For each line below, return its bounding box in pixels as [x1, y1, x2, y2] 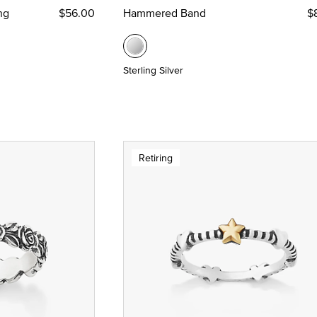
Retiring [138, 150, 173, 165]
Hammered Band [122, 5, 206, 21]
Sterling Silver [122, 63, 183, 78]
